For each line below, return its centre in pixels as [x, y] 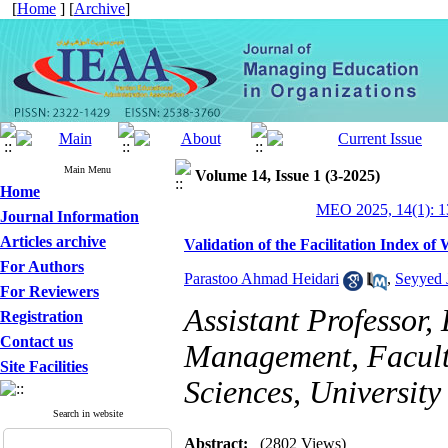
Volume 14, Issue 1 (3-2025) [287, 175]
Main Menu [87, 169]
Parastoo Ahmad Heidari [261, 279]
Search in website [87, 413]
